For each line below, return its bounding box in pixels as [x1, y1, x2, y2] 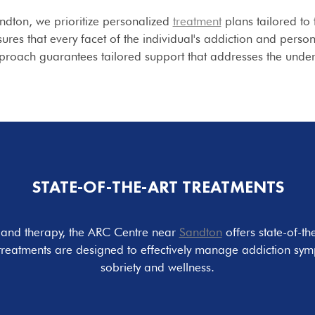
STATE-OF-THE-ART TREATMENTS [31, 176, 284, 198]
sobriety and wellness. [101, 259, 214, 274]
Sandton [179, 224, 222, 239]
